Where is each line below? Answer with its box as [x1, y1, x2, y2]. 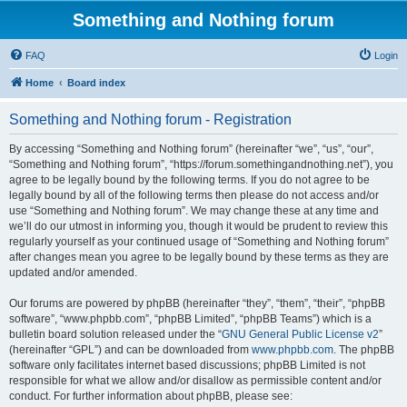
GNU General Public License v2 [222, 328, 379, 341]
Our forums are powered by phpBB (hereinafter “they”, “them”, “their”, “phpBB [9, 297, 385, 310]
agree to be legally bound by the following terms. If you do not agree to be [9, 174, 370, 186]
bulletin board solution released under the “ [9, 328, 222, 341]
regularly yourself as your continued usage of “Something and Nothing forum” [9, 235, 389, 248]
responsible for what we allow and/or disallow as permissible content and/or [9, 374, 382, 387]
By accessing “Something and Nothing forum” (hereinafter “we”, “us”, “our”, [9, 143, 373, 155]
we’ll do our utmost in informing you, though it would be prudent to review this [9, 220, 388, 233]
